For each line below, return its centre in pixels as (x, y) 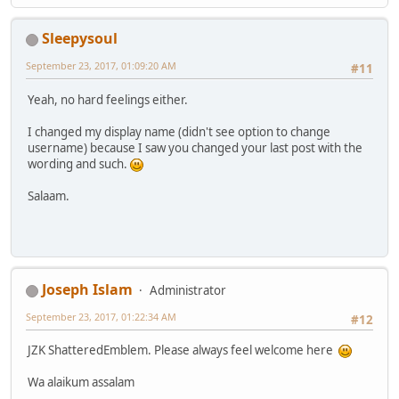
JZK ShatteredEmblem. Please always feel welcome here (183, 350)
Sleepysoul (80, 39)
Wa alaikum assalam (81, 383)
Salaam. (49, 195)
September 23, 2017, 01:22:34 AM (101, 317)
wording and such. (79, 163)
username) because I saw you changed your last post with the (195, 147)
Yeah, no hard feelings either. (108, 99)
